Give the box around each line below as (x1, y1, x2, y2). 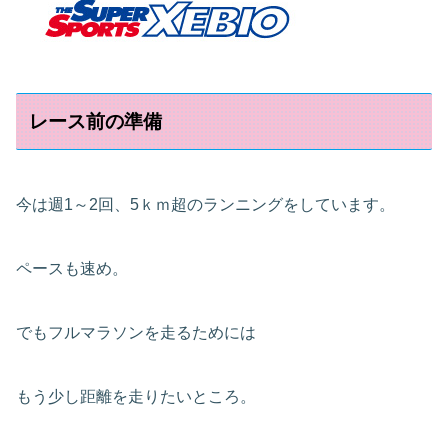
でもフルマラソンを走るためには (16, 323, 256, 341)
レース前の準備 (29, 110, 163, 132)
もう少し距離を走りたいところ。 (16, 387, 256, 405)
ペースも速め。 (16, 259, 128, 277)
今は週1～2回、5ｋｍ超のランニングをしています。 (16, 195, 395, 213)
